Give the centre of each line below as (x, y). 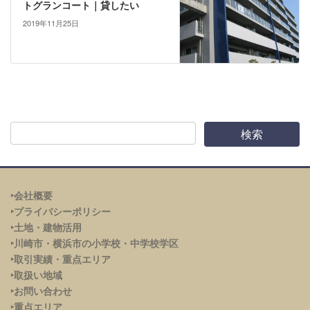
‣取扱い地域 (36, 274)
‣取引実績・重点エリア (61, 258)
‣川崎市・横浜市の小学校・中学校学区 (94, 243)
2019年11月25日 (51, 23)
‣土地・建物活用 (46, 227)
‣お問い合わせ (41, 290)
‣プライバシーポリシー (61, 211)
